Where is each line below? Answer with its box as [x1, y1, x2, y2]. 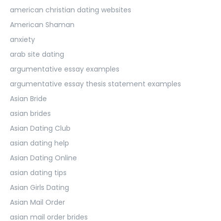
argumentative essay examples [10, 64, 119, 74]
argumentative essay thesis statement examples [10, 78, 181, 89]
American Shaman [10, 19, 74, 30]
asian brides [10, 108, 51, 118]
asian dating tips [10, 167, 67, 178]
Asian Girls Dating [10, 182, 69, 192]
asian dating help [10, 138, 69, 148]
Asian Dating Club [10, 123, 71, 133]
